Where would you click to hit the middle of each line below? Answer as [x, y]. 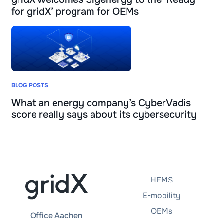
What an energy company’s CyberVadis [101, 103]
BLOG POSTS [30, 85]
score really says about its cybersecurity [104, 114]
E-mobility [162, 195]
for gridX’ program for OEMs [75, 12]
